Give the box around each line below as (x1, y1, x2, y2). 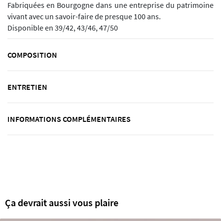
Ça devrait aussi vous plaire (5, 196, 118, 209)
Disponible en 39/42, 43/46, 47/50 (7, 23, 118, 33)
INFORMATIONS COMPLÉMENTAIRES (7, 114, 131, 124)
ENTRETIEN (7, 82, 47, 92)
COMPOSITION (7, 50, 57, 60)
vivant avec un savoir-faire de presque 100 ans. (7, 12, 161, 22)
